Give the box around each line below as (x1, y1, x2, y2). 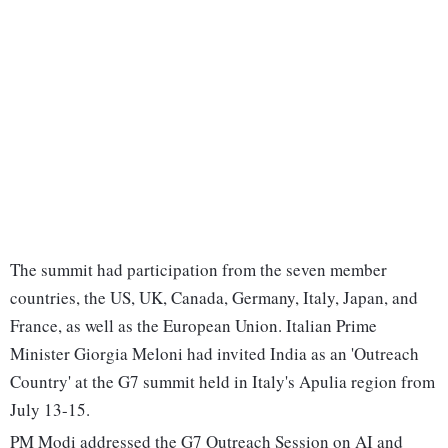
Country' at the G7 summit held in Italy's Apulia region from (10, 370, 435, 394)
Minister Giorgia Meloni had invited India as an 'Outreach (10, 342, 419, 366)
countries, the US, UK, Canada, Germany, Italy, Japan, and (10, 286, 418, 310)
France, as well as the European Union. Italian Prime (10, 314, 377, 338)
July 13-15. (10, 398, 90, 422)
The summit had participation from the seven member (10, 258, 387, 282)
